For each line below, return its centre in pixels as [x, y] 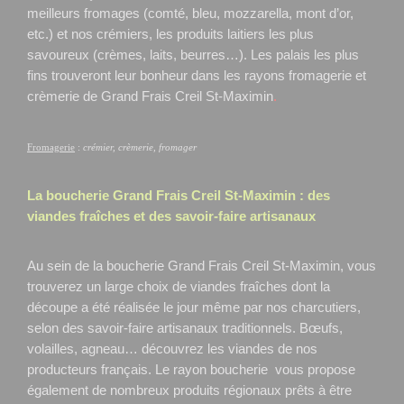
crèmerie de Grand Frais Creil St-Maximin [150, 96]
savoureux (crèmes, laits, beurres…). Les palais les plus [193, 55]
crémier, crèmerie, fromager [140, 147]
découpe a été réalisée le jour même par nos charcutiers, [194, 307]
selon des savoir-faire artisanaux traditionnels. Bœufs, [185, 328]
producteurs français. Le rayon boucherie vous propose [191, 369]
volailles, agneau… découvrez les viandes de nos [172, 349]
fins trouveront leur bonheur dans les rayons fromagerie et [197, 75]
